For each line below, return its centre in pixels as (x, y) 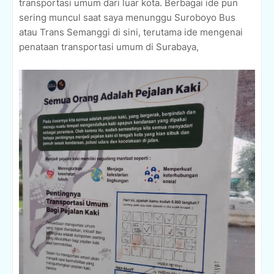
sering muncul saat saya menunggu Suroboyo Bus (127, 18)
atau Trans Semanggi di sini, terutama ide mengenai (131, 32)
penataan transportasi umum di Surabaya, (109, 47)
